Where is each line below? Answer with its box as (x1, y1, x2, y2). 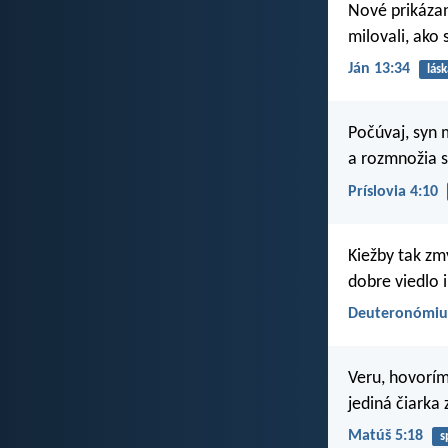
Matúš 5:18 (348, 428, 423, 445)
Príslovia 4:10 (348, 183, 438, 200)
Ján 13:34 (348, 61, 410, 78)
